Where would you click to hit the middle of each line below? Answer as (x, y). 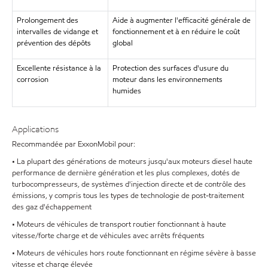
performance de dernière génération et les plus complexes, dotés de (126, 173)
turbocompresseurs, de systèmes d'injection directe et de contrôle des (129, 184)
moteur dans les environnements (167, 80)
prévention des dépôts (54, 43)
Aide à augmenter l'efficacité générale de (181, 20)
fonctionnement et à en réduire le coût (176, 32)
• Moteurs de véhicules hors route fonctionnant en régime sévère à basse (134, 253)
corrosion (32, 80)
